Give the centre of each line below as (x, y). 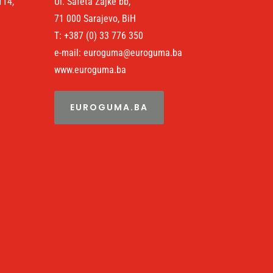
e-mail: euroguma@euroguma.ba (119, 53)
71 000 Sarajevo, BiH (95, 19)
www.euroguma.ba (90, 70)
